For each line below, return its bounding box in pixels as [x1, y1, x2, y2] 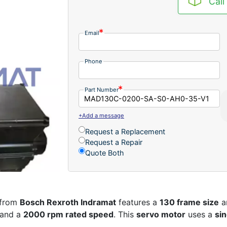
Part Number [85, 86, 119, 93]
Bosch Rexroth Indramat [20, 197, 116, 207]
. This [113, 209, 136, 219]
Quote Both [85, 148, 124, 157]
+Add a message [79, 111, 124, 119]
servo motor [136, 209, 185, 219]
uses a [185, 209, 215, 219]
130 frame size [160, 197, 219, 207]
